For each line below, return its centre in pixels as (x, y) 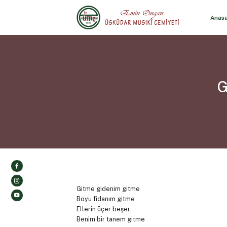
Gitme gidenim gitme (108, 189)
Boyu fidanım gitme (105, 199)
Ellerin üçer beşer (103, 209)
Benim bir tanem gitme (110, 219)
